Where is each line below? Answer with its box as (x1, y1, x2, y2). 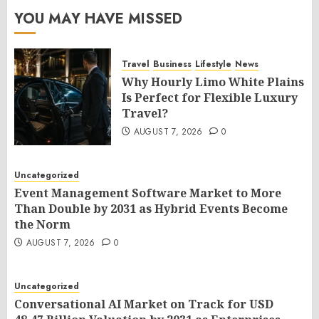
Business (153, 58, 192, 70)
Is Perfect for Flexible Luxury (122, 90, 298, 105)
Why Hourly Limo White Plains (122, 74, 304, 90)
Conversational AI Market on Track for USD (14, 296, 273, 312)
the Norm (14, 216, 70, 232)
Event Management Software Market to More (14, 185, 281, 201)
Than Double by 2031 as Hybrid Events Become (14, 201, 288, 216)
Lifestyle (195, 58, 231, 70)
